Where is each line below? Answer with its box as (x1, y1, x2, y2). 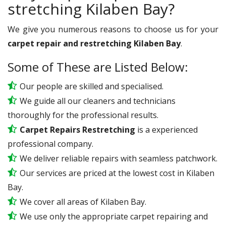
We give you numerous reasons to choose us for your (8, 23, 218, 35)
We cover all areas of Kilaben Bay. (20, 196, 146, 207)
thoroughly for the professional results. (8, 109, 158, 121)
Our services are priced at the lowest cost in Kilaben (20, 167, 214, 179)
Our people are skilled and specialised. (20, 80, 163, 92)
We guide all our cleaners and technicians (20, 95, 176, 106)
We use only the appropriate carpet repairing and (20, 210, 208, 222)
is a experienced (135, 124, 198, 135)
